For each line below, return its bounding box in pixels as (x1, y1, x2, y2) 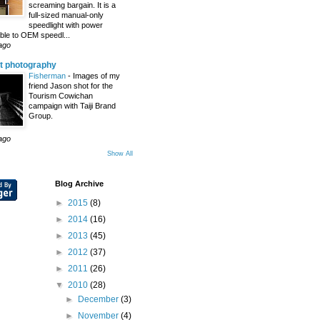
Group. (29, 111, 53, 120)
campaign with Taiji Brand (29, 101, 116, 110)
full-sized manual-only (29, 11, 104, 19)
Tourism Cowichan (29, 91, 93, 100)
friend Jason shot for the (29, 81, 113, 90)
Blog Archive (55, 179, 104, 188)
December (78, 294, 121, 304)
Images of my (73, 71, 120, 80)
